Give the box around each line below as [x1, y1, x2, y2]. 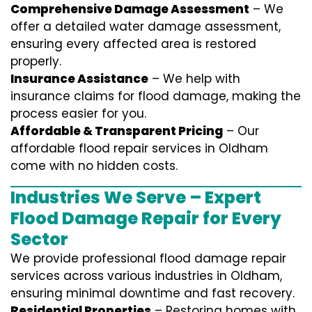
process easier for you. [10, 105, 146, 123]
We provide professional [10, 250, 159, 267]
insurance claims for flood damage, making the [10, 88, 301, 105]
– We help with [148, 70, 240, 88]
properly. [10, 53, 61, 70]
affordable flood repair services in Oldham [10, 140, 268, 157]
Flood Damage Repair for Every [10, 207, 281, 231]
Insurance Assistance [10, 70, 148, 88]
